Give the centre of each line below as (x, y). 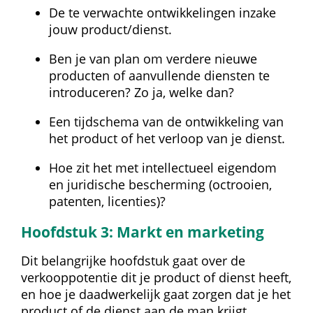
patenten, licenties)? (107, 201)
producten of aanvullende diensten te (159, 75)
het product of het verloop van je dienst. (167, 138)
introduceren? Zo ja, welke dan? (141, 92)
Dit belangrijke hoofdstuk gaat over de (133, 261)
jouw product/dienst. (110, 29)
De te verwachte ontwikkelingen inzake (162, 13)
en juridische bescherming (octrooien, (160, 184)
